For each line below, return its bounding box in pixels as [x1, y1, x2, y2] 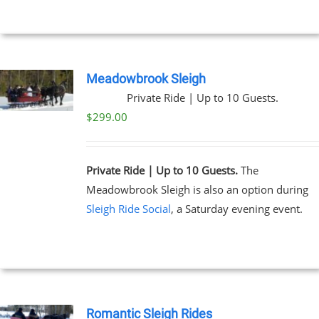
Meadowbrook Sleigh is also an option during [85, 182, 311, 197]
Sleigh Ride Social [85, 201, 171, 216]
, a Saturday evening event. [170, 201, 303, 216]
